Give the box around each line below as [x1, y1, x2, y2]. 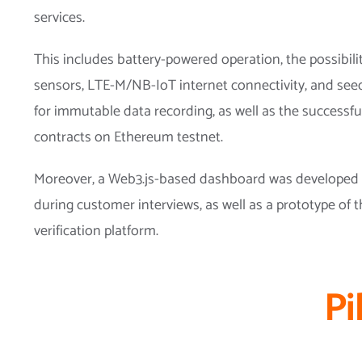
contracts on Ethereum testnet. [34, 124, 223, 149]
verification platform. [34, 218, 158, 243]
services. [34, 5, 85, 30]
